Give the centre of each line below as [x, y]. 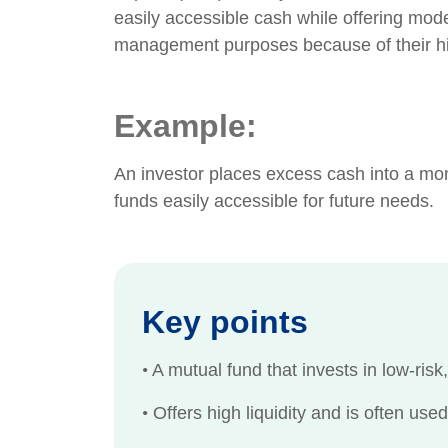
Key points [225, 322]
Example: [185, 126]
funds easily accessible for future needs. [274, 201]
